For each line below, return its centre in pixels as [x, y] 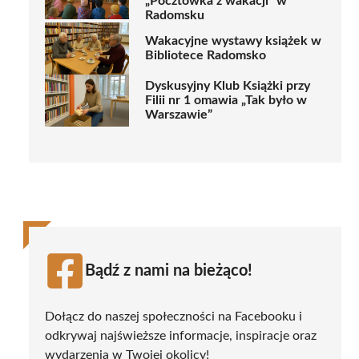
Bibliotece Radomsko [206, 56]
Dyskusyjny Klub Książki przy [228, 86]
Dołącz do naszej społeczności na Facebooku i [173, 316]
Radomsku [175, 15]
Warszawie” [179, 115]
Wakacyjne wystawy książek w [233, 41]
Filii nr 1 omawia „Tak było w [226, 101]
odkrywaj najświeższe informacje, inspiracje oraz [181, 335]
